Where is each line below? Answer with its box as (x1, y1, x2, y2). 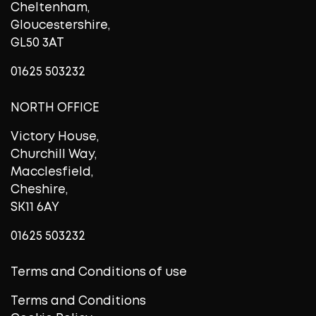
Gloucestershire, (11, 20, 110, 31)
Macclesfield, (11, 166, 93, 178)
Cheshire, (11, 184, 68, 195)
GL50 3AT (11, 37, 64, 49)
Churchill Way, (11, 149, 97, 160)
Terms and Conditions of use (11, 267, 187, 278)
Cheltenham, (11, 2, 90, 13)
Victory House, (11, 131, 99, 142)
